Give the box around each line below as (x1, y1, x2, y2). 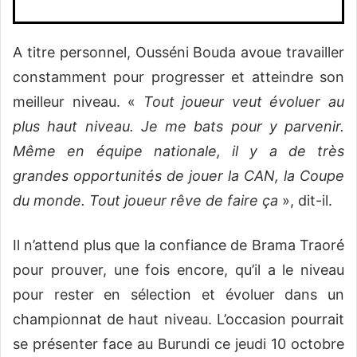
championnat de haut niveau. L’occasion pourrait (13, 310, 344, 328)
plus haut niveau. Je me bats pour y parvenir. (13, 117, 344, 135)
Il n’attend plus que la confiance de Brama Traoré (13, 236, 344, 253)
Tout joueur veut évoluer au (143, 92, 345, 110)
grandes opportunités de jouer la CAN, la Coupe (13, 167, 344, 184)
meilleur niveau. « (13, 92, 143, 110)
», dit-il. (278, 191, 332, 209)
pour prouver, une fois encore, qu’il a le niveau (13, 261, 344, 278)
